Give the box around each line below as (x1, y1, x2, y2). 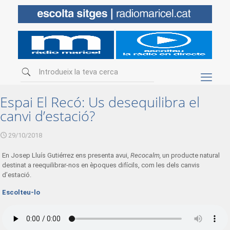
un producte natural (162, 151, 220, 159)
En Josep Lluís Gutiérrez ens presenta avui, (2, 151, 131, 159)
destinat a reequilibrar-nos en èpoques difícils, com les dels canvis (2, 161, 200, 169)
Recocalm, (130, 151, 163, 159)
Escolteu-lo (2, 188, 41, 196)
